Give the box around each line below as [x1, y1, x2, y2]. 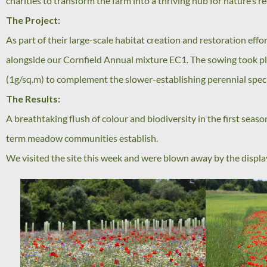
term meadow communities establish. [6, 132, 158, 144]
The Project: [6, 14, 60, 26]
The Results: [6, 93, 60, 104]
